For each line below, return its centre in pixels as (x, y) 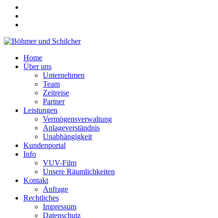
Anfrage (55, 189)
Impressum (60, 207)
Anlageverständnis (71, 128)
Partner (54, 101)
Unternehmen (64, 75)
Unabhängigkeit (67, 136)
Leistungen (40, 110)
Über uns (37, 66)
